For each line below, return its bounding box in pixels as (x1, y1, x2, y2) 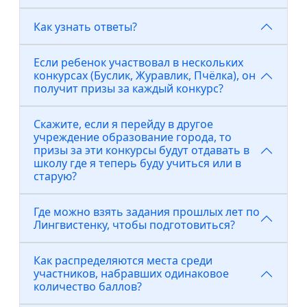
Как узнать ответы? (34, 19, 137, 34)
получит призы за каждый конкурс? (34, 81, 223, 96)
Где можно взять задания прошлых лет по (34, 204, 260, 219)
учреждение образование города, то (34, 130, 232, 145)
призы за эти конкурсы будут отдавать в (34, 143, 249, 158)
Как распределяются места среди (34, 253, 212, 268)
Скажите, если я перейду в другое (34, 116, 84, 132)
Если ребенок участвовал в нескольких (34, 55, 243, 70)
